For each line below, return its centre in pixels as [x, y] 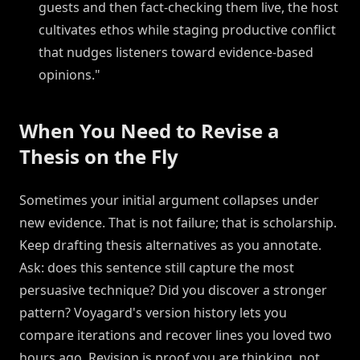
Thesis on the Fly [99, 157]
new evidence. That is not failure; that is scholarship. [178, 223]
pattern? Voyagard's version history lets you [153, 313]
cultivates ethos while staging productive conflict [187, 30]
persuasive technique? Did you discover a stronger [173, 290]
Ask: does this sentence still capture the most [157, 268]
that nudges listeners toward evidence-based [176, 53]
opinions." [70, 75]
